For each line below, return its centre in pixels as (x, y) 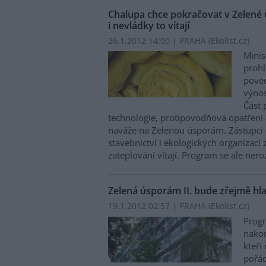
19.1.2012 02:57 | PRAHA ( (159, 206)
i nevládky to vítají (149, 25)
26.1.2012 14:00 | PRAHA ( (159, 40)
